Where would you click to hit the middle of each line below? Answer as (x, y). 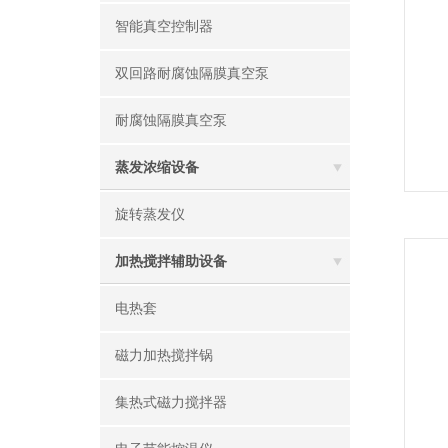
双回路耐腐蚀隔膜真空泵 (192, 73)
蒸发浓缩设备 (157, 167)
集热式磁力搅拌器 (171, 402)
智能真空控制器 (164, 26)
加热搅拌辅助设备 (171, 261)
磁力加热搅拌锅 (164, 355)
